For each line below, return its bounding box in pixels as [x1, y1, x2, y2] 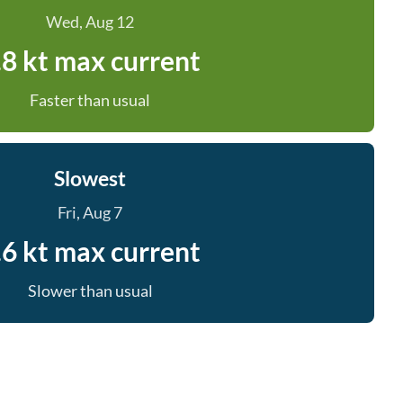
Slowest [54, 166, 126, 191]
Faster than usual [30, 90, 150, 110]
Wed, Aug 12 [46, 12, 134, 31]
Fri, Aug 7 [58, 202, 122, 222]
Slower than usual [27, 281, 153, 300]
